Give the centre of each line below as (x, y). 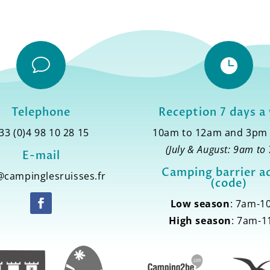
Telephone (41, 113)
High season (200, 221)
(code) (229, 184)
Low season (200, 204)
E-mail (41, 156)
